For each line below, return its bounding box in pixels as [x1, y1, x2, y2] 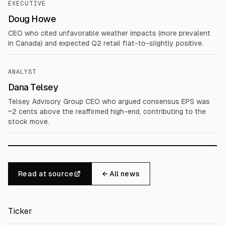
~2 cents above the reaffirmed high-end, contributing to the [8, 107, 206, 116]
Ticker [8, 206, 32, 216]
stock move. [8, 118, 49, 126]
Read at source [18, 170, 73, 178]
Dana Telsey [8, 82, 58, 92]
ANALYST [8, 68, 37, 75]
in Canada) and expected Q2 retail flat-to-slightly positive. [8, 39, 203, 47]
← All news [101, 170, 140, 178]
